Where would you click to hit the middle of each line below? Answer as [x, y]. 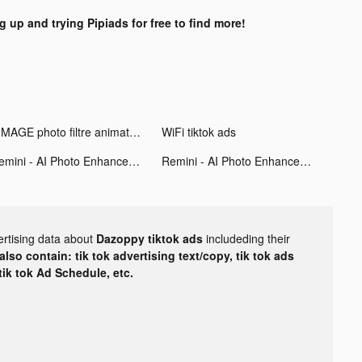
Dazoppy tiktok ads [151, 238]
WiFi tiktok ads [198, 131]
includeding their [248, 238]
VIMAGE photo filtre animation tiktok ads [135, 131]
